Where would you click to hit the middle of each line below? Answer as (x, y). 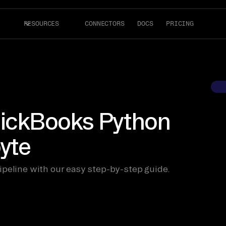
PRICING (180, 23)
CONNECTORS (105, 23)
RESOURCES (41, 23)
